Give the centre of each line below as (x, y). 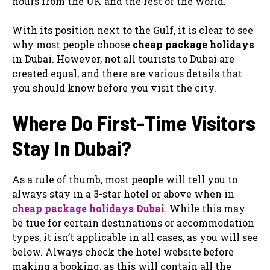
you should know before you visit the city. (114, 87)
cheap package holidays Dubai (88, 208)
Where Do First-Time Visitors (134, 122)
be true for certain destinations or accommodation (133, 222)
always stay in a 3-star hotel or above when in (123, 193)
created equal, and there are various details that (127, 73)
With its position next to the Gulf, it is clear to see (133, 30)
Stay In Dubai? (72, 147)
